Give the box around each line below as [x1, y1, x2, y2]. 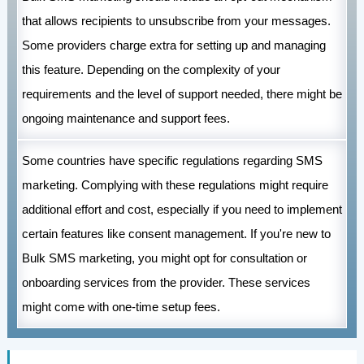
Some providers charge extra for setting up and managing [21, 38, 326, 53]
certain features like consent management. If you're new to [21, 227, 331, 241]
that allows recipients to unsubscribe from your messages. [21, 14, 331, 28]
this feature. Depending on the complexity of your [21, 63, 280, 77]
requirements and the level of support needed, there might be [21, 87, 342, 102]
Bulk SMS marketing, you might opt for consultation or [21, 251, 307, 266]
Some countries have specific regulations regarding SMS [21, 154, 323, 168]
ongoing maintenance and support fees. [21, 111, 230, 126]
